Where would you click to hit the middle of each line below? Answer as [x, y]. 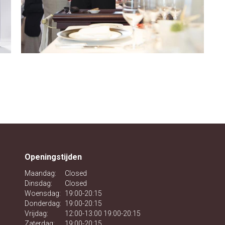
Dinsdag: [38, 184]
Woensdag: [43, 194]
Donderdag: [43, 204]
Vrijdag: [36, 214]
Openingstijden [53, 157]
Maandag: [40, 174]
